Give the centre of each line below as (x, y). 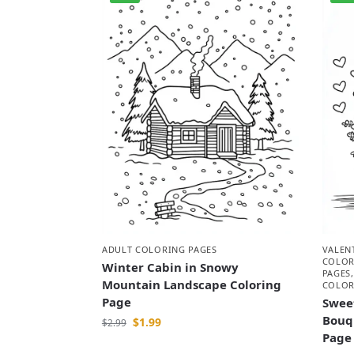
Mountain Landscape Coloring (191, 285)
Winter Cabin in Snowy (170, 267)
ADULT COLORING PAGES (159, 250)
